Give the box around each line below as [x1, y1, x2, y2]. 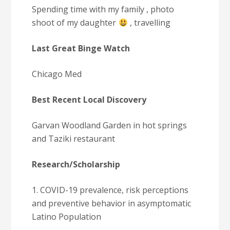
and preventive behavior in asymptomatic [32, 198, 191, 209]
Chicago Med [32, 68, 82, 80]
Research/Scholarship [32, 159, 121, 170]
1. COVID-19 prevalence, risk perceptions [32, 184, 189, 196]
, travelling [127, 17, 170, 28]
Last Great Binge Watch [32, 43, 130, 54]
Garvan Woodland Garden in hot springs [32, 120, 187, 131]
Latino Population [32, 211, 102, 222]
